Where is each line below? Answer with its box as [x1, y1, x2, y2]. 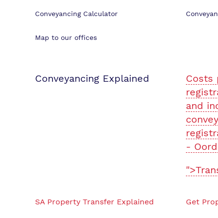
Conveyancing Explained [35, 73, 149, 84]
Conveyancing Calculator [35, 10, 118, 18]
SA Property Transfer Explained [35, 197, 154, 206]
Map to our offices [35, 34, 97, 41]
